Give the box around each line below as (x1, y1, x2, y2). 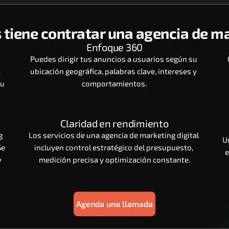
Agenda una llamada (76, 199, 153, 209)
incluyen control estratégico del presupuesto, (34, 143, 193, 152)
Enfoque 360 (86, 41, 143, 53)
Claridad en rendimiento (60, 117, 169, 129)
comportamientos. (82, 79, 147, 88)
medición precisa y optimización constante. (38, 155, 190, 164)
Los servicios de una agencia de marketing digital (28, 130, 199, 140)
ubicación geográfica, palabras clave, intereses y (30, 66, 197, 76)
